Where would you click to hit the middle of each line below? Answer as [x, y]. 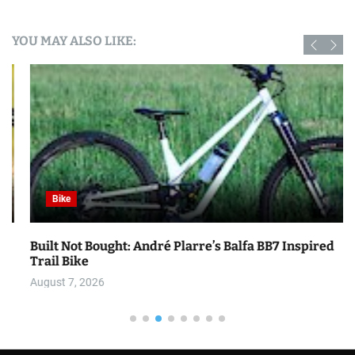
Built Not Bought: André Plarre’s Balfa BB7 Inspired [164, 246]
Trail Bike [41, 261]
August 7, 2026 [49, 282]
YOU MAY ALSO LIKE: [74, 41]
